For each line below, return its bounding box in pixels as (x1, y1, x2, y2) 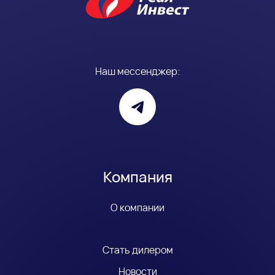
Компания (103, 166, 172, 187)
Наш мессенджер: (95, 64, 180, 79)
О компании (110, 201, 165, 215)
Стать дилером (102, 243, 173, 257)
